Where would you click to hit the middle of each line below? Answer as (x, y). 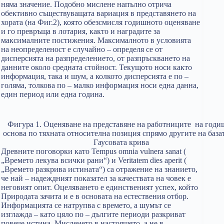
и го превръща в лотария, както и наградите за (80, 31)
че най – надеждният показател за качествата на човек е (96, 178)
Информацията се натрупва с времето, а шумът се (86, 205)
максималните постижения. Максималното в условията (96, 40)
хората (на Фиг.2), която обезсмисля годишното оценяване (100, 22)
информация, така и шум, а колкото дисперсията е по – (95, 76)
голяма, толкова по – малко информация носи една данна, (100, 85)
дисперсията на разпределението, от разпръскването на (95, 58)
